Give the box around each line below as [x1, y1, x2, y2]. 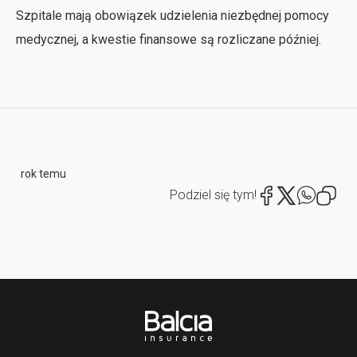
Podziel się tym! [170, 186, 257, 202]
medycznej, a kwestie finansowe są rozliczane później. [16, 31, 321, 47]
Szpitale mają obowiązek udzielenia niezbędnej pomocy [16, 7, 329, 23]
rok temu [21, 167, 66, 180]
